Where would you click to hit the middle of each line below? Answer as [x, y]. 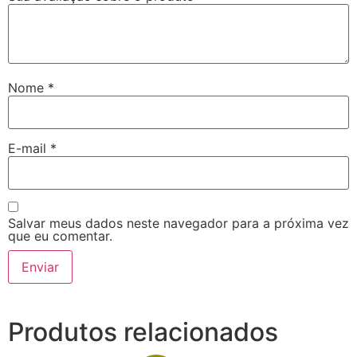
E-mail [29, 148]
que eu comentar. [60, 236]
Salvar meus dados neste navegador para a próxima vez [178, 224]
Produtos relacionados [143, 332]
